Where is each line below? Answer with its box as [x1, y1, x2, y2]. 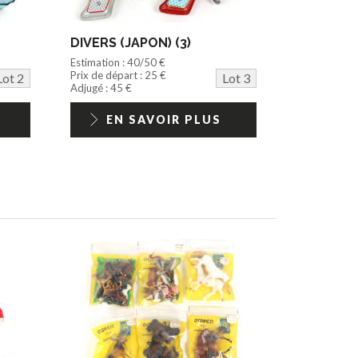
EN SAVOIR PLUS [105, 113, 221, 127]
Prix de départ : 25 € [70, 69, 167, 82]
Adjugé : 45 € [70, 82, 133, 95]
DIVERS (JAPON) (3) [70, 35, 192, 51]
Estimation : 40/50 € [70, 56, 166, 70]
